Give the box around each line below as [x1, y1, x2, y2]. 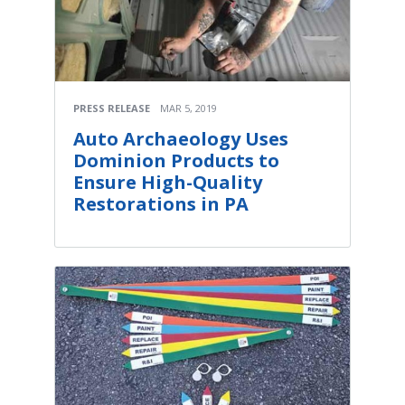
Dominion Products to [73, 148, 279, 174]
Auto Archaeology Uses [73, 127, 288, 152]
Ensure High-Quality [73, 170, 262, 195]
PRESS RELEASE [73, 101, 150, 116]
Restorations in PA [73, 192, 249, 217]
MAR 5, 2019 [160, 101, 217, 116]
